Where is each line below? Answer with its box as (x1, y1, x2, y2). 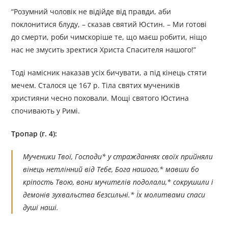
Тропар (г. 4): (11, 129, 60, 139)
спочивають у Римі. (11, 106, 80, 116)
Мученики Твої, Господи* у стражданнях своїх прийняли (23, 152, 213, 162)
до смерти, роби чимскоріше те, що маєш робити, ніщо (11, 32, 207, 42)
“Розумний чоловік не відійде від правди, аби (11, 7, 172, 17)
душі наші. (23, 203, 59, 213)
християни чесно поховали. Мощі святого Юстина (11, 93, 189, 103)
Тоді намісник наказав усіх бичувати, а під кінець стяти (11, 68, 207, 78)
